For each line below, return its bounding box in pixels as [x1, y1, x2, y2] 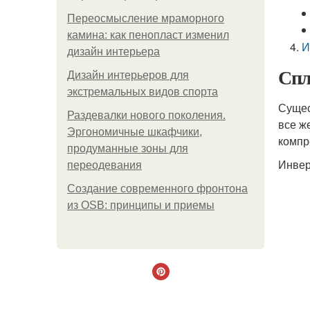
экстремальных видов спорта [67, 86, 218, 98]
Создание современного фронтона [67, 183, 248, 194]
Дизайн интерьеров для [67, 69, 189, 81]
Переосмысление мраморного [67, 12, 224, 24]
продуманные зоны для [67, 143, 188, 154]
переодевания [67, 159, 142, 171]
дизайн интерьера [67, 46, 160, 57]
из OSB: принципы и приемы [67, 199, 215, 211]
